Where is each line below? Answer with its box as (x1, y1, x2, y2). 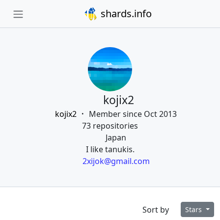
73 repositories (82, 120, 138, 131)
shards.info (98, 7, 152, 20)
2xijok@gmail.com (82, 156, 150, 166)
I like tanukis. (85, 144, 135, 155)
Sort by (142, 204, 169, 215)
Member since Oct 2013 (89, 109, 177, 119)
